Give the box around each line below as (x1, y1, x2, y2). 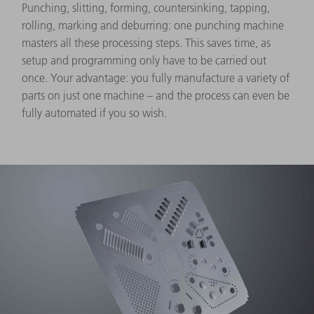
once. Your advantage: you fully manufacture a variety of (22, 70, 289, 85)
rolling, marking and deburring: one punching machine (22, 18, 284, 32)
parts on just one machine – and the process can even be (22, 88, 289, 102)
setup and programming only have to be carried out (22, 53, 266, 67)
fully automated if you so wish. (22, 105, 167, 120)
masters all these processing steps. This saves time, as (22, 35, 271, 50)
